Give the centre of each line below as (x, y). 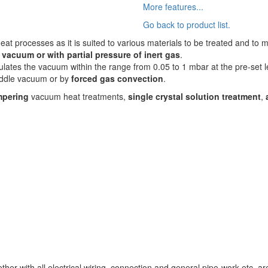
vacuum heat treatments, (78, 97)
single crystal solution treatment (194, 97)
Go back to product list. (187, 25)
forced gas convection (117, 79)
